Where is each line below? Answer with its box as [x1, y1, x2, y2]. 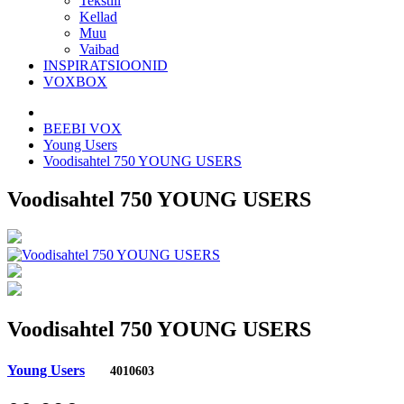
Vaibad [79, 41, 119, 57]
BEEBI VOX [43, 120, 122, 136]
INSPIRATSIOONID [43, 57, 168, 73]
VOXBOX [43, 73, 107, 89]
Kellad [79, 8, 117, 24]
